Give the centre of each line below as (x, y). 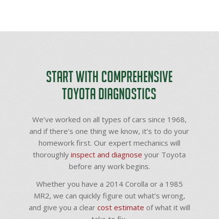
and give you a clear (63, 208)
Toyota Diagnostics (109, 93)
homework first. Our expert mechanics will (109, 142)
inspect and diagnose (107, 154)
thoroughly (52, 154)
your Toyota (164, 154)
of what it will (167, 208)
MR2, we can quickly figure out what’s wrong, (109, 196)
